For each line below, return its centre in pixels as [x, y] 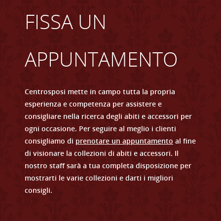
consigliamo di [50, 141]
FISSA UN [66, 21]
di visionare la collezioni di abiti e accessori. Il [102, 153]
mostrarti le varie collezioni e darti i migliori [99, 178]
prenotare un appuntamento [124, 141]
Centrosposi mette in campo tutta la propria [100, 91]
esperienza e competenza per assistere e [93, 104]
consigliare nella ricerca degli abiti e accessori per [108, 116]
